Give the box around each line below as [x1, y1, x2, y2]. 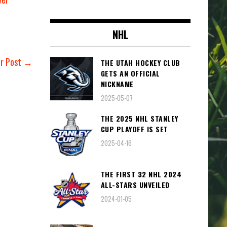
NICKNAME [100, 78, 134, 89]
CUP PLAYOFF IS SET [100, 123, 168, 134]
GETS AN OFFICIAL [100, 67, 160, 79]
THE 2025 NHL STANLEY [100, 112, 178, 124]
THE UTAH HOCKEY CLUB [100, 57, 180, 68]
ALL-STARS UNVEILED [100, 179, 170, 190]
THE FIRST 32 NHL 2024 [100, 168, 181, 179]
